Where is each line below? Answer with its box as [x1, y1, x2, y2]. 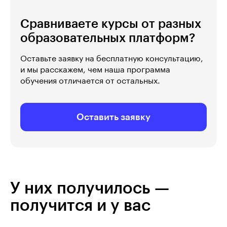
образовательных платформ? [20, 31, 195, 44]
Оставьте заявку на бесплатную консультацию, [20, 54, 203, 63]
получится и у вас [10, 197, 150, 214]
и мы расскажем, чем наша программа [20, 65, 170, 74]
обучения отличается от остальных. [20, 77, 160, 85]
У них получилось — [10, 180, 169, 197]
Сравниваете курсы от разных [20, 17, 201, 30]
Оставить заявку [77, 112, 150, 122]
